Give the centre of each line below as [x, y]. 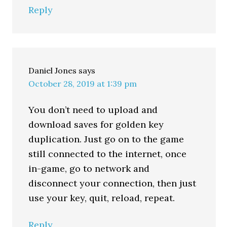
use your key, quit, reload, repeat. [102, 198]
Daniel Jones [53, 70]
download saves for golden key [96, 124]
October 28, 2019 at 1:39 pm [83, 84]
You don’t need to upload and [93, 110]
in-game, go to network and [89, 168]
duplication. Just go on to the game [106, 139]
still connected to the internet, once [108, 154]
